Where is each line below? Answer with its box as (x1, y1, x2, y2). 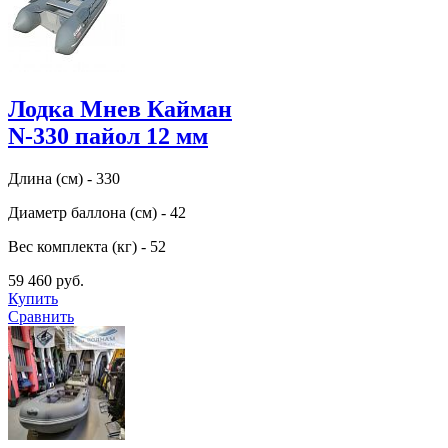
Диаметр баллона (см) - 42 (8, 204, 186, 222)
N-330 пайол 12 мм (8, 123, 208, 150)
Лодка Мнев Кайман (8, 96, 232, 123)
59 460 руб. (8, 272, 84, 290)
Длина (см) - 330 (8, 170, 120, 188)
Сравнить (8, 308, 74, 326)
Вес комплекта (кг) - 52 (8, 238, 166, 256)
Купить (8, 290, 58, 308)
